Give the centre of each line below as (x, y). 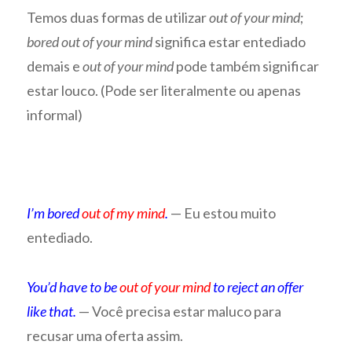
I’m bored (55, 213)
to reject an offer (257, 286)
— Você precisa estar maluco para (180, 311)
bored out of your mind (90, 42)
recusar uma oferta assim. (105, 335)
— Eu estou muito (224, 213)
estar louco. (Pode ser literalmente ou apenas (164, 91)
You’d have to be (73, 286)
